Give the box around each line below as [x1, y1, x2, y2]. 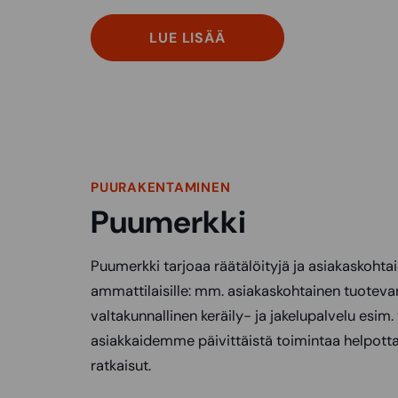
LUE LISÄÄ [149, 28, 226, 48]
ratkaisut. [91, 356, 151, 376]
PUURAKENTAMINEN [91, 179, 231, 197]
